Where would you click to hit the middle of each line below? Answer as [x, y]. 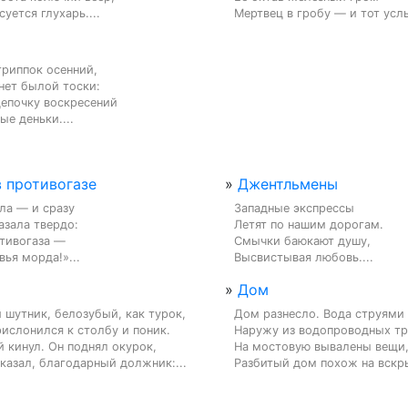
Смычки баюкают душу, [302, 240]
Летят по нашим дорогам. [309, 224]
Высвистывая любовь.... [304, 257]
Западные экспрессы [294, 208]
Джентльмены [288, 184]
